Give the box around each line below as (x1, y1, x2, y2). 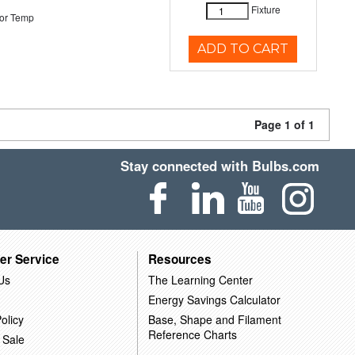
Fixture (250, 2, 281, 17)
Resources (147, 250, 212, 268)
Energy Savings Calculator (147, 291, 281, 307)
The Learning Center (147, 271, 253, 288)
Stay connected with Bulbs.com (120, 156, 320, 175)
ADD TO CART (197, 41, 289, 56)
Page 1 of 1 (254, 116, 315, 132)
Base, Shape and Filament (147, 311, 281, 327)
